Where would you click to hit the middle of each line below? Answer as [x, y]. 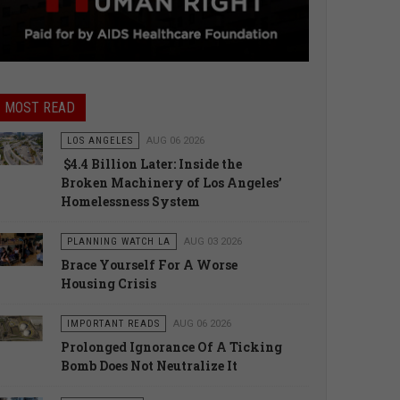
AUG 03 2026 [212, 242]
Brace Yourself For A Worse [149, 265]
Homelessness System [130, 202]
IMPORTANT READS [113, 324]
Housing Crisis [108, 284]
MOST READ [39, 108]
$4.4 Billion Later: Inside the [151, 164]
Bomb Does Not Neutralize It [149, 366]
